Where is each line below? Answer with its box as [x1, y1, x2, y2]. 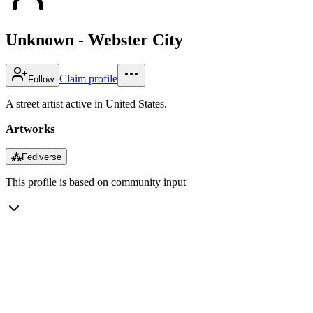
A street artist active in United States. [6, 97, 167, 110]
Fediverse [22, 151, 61, 162]
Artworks [6, 122, 55, 136]
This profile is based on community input [6, 175, 186, 188]
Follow [28, 73, 54, 85]
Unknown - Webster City [6, 30, 183, 49]
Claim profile [59, 72, 117, 85]
